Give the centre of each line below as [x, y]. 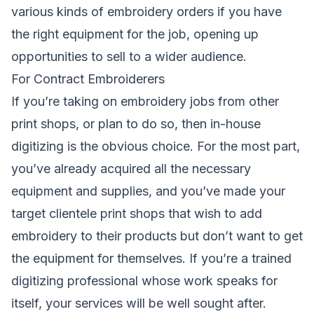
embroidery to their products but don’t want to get [157, 236]
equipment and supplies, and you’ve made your [148, 191]
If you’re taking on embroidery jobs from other [145, 102]
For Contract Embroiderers [88, 79]
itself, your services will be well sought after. [139, 303]
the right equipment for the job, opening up [135, 34]
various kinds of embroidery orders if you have [146, 12]
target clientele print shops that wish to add [137, 214]
